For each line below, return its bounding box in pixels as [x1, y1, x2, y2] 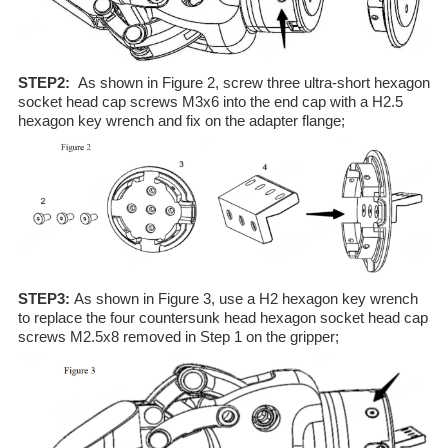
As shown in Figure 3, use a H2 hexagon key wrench [73, 290, 418, 308]
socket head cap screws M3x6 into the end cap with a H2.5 [17, 93, 403, 111]
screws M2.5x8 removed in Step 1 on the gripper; [17, 328, 339, 346]
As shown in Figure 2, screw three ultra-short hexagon [77, 74, 430, 92]
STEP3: [17, 290, 74, 308]
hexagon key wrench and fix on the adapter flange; [17, 112, 345, 130]
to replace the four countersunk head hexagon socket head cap [17, 309, 428, 327]
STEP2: [17, 74, 78, 92]
